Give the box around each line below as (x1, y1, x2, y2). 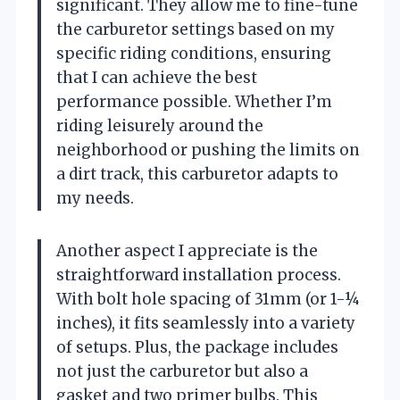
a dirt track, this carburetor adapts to (56, 163, 338, 184)
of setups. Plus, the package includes (56, 337, 338, 357)
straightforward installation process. (56, 264, 341, 285)
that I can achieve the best (56, 67, 257, 87)
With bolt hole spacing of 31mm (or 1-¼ (56, 288, 359, 309)
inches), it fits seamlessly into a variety (56, 312, 355, 333)
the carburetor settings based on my (56, 19, 335, 39)
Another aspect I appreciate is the (56, 240, 318, 261)
